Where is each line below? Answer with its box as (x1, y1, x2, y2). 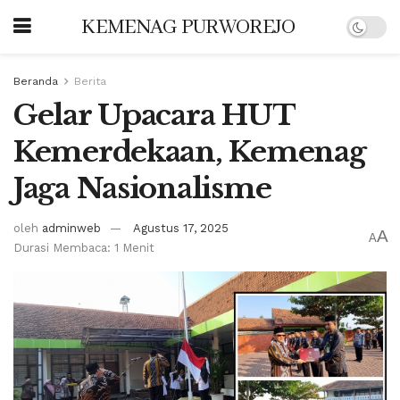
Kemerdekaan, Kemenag (13, 134, 366, 170)
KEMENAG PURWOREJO (81, 13, 296, 40)
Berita (74, 75, 106, 87)
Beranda (13, 75, 58, 87)
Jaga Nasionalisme (13, 171, 271, 206)
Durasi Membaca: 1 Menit (13, 240, 154, 254)
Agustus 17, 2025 (133, 221, 229, 235)
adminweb (42, 221, 101, 235)
